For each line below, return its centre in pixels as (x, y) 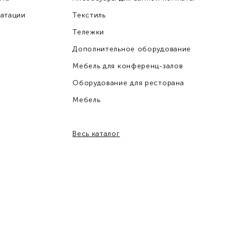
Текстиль (89, 15)
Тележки (89, 32)
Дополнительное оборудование (132, 49)
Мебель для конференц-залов (128, 66)
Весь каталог (96, 134)
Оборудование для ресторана (128, 83)
